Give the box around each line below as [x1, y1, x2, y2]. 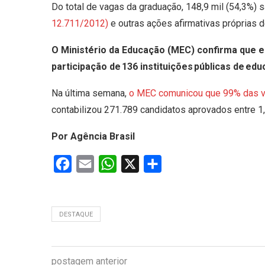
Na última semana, [51, 88, 127, 99]
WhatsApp [117, 158, 159, 170]
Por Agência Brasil [51, 131, 135, 143]
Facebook [72, 158, 112, 170]
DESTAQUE [59, 211, 93, 219]
